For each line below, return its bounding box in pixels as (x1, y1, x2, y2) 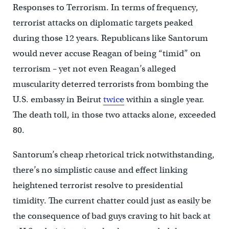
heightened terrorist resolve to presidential (12, 179, 183, 191)
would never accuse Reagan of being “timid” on (12, 48, 201, 59)
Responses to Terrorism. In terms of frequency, (12, 2, 198, 13)
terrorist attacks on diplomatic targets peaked (12, 17, 193, 28)
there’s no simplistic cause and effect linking (12, 164, 188, 175)
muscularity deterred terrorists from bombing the (12, 78, 209, 89)
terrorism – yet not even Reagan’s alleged (12, 63, 176, 74)
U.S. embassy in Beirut (12, 94, 103, 105)
